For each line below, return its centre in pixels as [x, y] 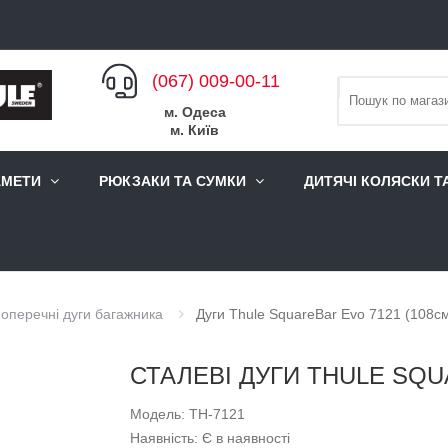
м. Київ [194, 129]
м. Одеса [194, 111]
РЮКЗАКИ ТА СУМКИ [172, 181]
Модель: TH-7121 [187, 414]
